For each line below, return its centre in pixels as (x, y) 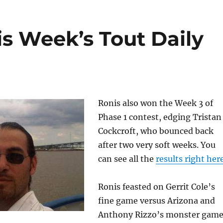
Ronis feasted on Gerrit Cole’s (156, 187)
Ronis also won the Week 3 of (155, 103)
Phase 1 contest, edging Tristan (160, 117)
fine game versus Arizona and (156, 201)
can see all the (127, 159)
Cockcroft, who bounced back (156, 131)
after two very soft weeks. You (157, 145)
